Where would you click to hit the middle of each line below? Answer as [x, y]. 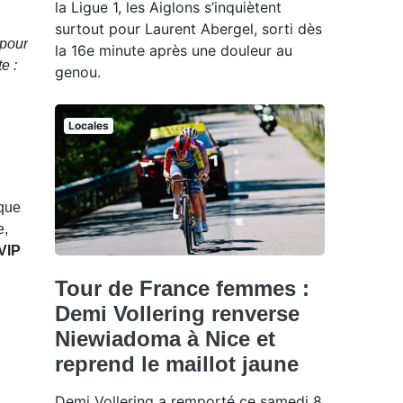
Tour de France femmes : [182, 289]
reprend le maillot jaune [177, 364]
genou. [78, 72]
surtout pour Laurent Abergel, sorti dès [188, 28]
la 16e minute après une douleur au [174, 50]
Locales [88, 125]
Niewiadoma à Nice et [165, 339]
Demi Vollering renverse [177, 314]
